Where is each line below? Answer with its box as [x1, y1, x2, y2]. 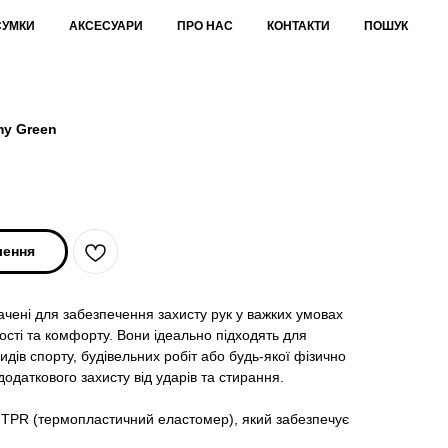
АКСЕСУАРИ [69, 19, 143, 33]
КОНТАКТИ [267, 19, 330, 33]
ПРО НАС [177, 19, 233, 33]
